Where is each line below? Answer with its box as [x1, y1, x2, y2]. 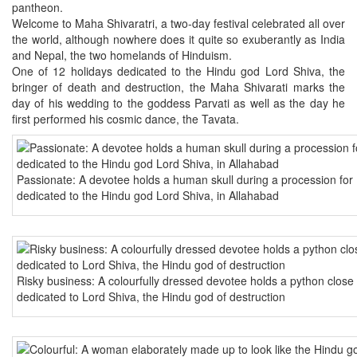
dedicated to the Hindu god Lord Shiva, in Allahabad [17, 187, 279, 204]
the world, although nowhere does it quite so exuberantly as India [12, 31, 345, 48]
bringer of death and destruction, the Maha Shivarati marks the [12, 79, 345, 96]
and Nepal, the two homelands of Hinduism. [12, 47, 232, 64]
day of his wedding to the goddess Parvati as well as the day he [12, 95, 345, 112]
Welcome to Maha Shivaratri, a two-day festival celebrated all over [12, 15, 345, 32]
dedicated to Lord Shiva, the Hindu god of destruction [17, 288, 285, 304]
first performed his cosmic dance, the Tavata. [12, 111, 239, 127]
